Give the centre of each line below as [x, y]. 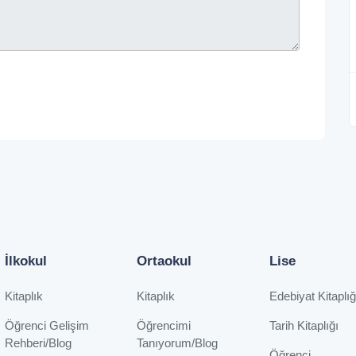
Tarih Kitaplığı [304, 326]
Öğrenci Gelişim [46, 326]
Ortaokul [164, 261]
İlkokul [25, 261]
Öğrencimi [164, 326]
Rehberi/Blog [38, 343]
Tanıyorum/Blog [178, 343]
